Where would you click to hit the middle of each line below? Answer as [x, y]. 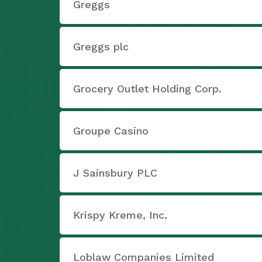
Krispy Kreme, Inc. [120, 215]
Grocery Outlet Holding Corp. [147, 89]
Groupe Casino [111, 131]
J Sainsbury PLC [115, 173]
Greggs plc [101, 46]
